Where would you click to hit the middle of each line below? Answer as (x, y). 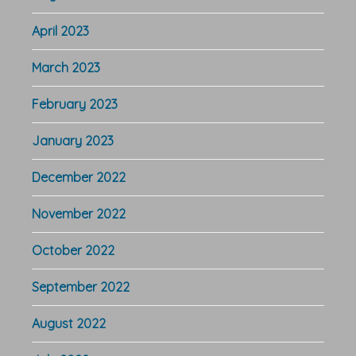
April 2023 (60, 31)
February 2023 (75, 104)
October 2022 (73, 250)
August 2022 (69, 323)
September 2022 (81, 286)
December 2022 (79, 177)
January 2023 (73, 140)
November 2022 (79, 213)
